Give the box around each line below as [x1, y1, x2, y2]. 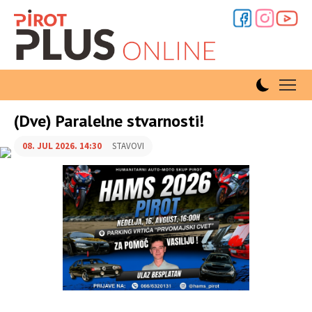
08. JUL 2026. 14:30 [22, 140, 102, 153]
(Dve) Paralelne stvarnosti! [14, 110, 204, 132]
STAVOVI [112, 140, 144, 153]
